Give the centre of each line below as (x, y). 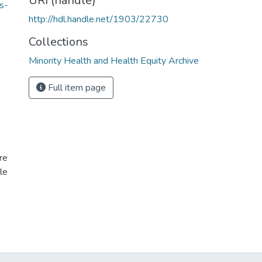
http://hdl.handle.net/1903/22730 (99, 19)
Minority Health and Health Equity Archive (114, 61)
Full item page (76, 88)
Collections (58, 42)
